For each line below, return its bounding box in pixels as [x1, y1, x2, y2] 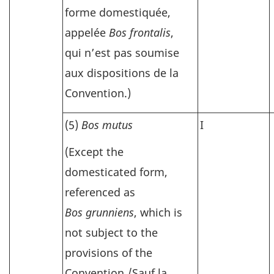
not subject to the [65, 225, 158, 240]
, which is [134, 205, 182, 220]
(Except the [65, 144, 124, 160]
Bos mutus [81, 117, 133, 132]
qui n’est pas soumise [65, 45, 179, 61]
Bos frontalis [109, 25, 171, 40]
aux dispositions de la [65, 65, 179, 81]
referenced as [65, 185, 135, 200]
